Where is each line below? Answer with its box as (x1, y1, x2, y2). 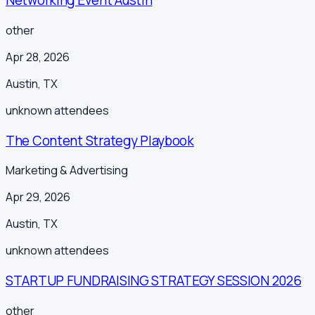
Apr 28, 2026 (6, 49, 70, 65)
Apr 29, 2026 (6, 189, 70, 205)
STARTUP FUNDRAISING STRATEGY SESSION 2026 (6, 271, 302, 290)
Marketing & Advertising (6, 162, 128, 179)
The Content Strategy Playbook (6, 131, 194, 150)
